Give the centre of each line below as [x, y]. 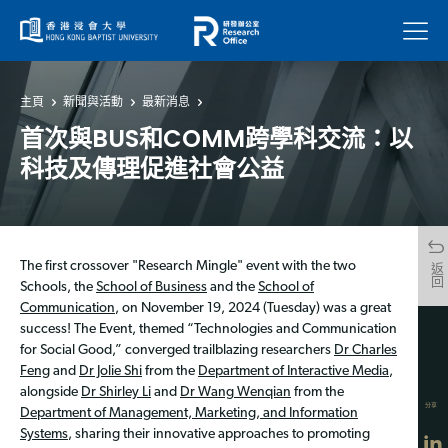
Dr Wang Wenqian [235, 392]
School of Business [151, 287]
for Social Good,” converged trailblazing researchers [177, 350]
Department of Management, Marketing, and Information [189, 413]
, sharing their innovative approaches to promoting [219, 434]
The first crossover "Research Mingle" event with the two [188, 266]
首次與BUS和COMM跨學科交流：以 [216, 138]
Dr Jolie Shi [110, 371]
